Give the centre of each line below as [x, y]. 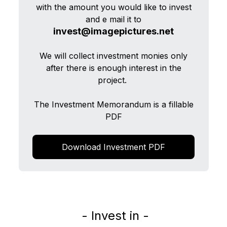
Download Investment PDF [113, 147]
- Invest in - [113, 215]
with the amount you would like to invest [113, 7]
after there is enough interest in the [113, 68]
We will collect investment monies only [113, 55]
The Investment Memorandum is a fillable [113, 104]
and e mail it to [113, 19]
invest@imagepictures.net [113, 31]
